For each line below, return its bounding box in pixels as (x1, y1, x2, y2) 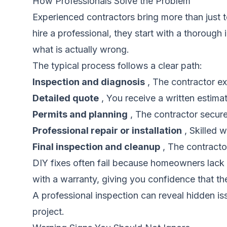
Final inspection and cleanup (32, 141, 160, 152)
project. (32, 206, 64, 217)
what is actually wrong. (32, 44, 129, 55)
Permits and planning (32, 109, 128, 120)
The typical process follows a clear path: (32, 60, 202, 71)
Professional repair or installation (32, 125, 182, 136)
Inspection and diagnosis (32, 77, 145, 87)
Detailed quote (32, 93, 99, 103)
